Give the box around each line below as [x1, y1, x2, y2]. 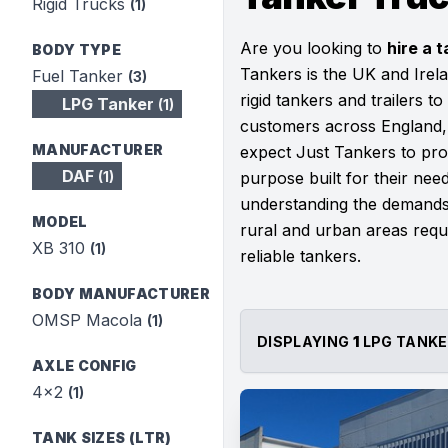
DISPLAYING [257, 333, 353, 350]
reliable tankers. [240, 246, 361, 266]
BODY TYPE [32, 41, 122, 58]
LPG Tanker [57, 94, 158, 114]
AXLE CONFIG [32, 357, 137, 374]
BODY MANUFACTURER [32, 285, 210, 302]
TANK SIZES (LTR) [32, 429, 172, 446]
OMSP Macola [32, 310, 147, 330]
